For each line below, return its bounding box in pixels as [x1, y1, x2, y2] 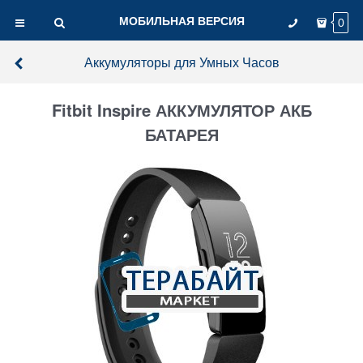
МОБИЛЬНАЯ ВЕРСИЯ [118, 12, 245, 28]
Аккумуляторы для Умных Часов [83, 53, 280, 70]
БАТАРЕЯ [144, 122, 219, 147]
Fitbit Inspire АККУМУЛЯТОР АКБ [51, 98, 312, 122]
